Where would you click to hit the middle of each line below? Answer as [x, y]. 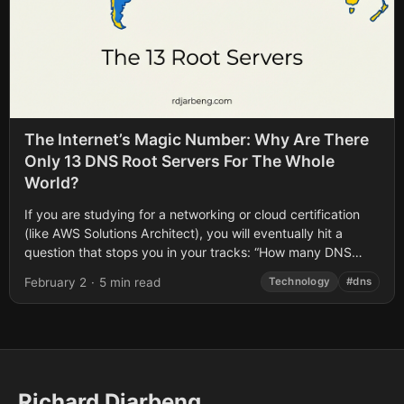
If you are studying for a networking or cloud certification [192, 214]
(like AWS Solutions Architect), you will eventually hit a [184, 233]
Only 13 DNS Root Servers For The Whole [179, 161]
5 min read [130, 282]
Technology [299, 281]
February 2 [55, 282]
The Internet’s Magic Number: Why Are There [197, 139]
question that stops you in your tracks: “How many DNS [188, 252]
